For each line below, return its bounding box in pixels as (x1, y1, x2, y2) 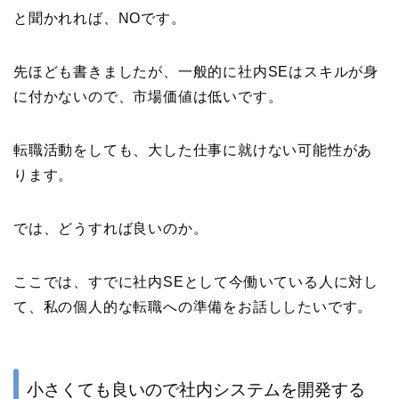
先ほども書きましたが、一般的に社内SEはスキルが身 (13, 64, 379, 80)
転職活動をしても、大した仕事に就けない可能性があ (13, 142, 373, 159)
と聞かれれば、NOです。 (13, 11, 186, 27)
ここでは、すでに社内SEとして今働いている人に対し (13, 274, 379, 290)
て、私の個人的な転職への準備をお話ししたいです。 (13, 299, 373, 315)
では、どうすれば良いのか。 (13, 221, 208, 237)
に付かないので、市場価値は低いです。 (13, 89, 283, 105)
